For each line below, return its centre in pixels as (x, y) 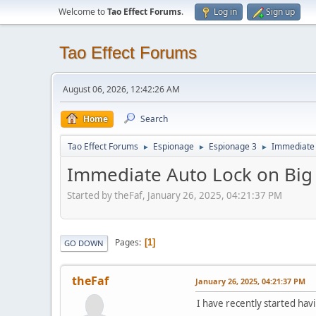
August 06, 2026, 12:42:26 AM (121, 89)
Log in (225, 12)
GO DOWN (84, 243)
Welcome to (83, 12)
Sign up (280, 12)
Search (154, 119)
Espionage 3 (233, 146)
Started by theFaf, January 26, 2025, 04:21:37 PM (175, 195)
